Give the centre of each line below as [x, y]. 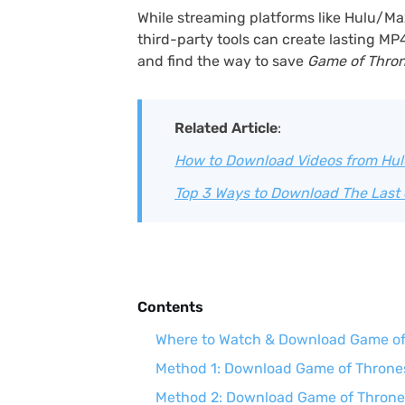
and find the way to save [222, 61]
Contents [170, 307]
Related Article [226, 128]
